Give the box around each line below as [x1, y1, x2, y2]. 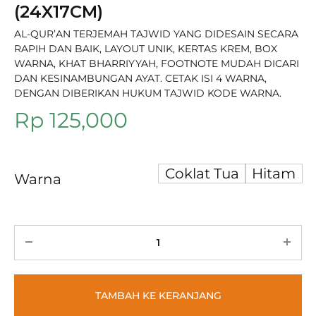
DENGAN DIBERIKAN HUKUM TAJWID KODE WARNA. [14, 87, 281, 99]
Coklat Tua [165, 165, 239, 182]
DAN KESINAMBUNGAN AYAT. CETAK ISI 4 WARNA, [14, 72, 267, 85]
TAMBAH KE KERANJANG [95, 289, 221, 302]
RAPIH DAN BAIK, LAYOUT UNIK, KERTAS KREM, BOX [14, 42, 277, 55]
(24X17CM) [14, 1, 103, 22]
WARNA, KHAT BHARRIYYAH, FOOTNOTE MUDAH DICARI [14, 57, 299, 70]
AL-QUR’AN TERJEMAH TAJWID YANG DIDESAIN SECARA [14, 28, 298, 40]
